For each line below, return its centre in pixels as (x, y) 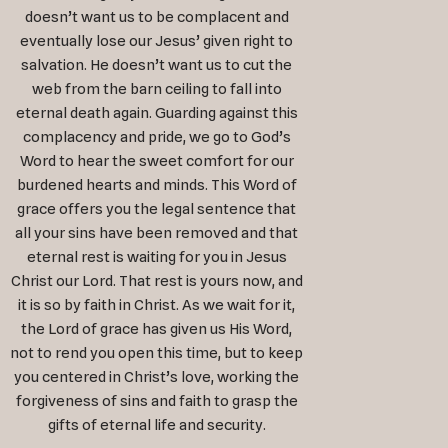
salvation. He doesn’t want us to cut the (157, 65)
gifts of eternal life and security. (156, 425)
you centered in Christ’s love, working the (157, 377)
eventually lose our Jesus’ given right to (157, 41)
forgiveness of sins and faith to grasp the (156, 401)
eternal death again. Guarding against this (156, 113)
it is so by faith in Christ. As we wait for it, (157, 305)
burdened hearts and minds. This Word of (156, 185)
